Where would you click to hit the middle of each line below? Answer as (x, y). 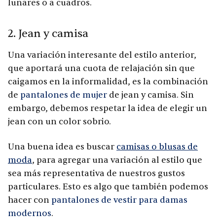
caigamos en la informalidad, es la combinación (108, 81)
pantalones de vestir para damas (119, 200)
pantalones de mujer (64, 95)
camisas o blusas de (157, 147)
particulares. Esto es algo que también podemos (108, 186)
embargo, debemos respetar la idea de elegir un (108, 108)
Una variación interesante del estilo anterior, (102, 55)
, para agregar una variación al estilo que (117, 160)
